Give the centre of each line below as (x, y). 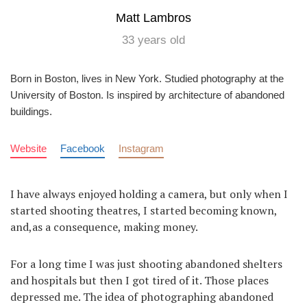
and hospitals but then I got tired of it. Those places (139, 280)
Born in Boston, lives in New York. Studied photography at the (147, 78)
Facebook (83, 148)
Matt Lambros (153, 17)
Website (28, 148)
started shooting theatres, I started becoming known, (144, 210)
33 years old (153, 40)
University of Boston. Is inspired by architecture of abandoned (147, 95)
